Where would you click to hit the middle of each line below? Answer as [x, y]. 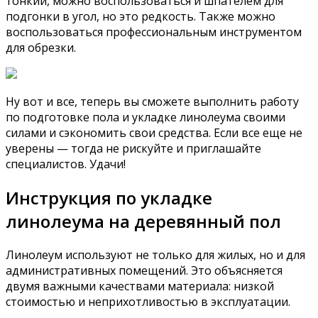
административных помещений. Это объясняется [144, 270]
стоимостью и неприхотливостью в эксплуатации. [148, 301]
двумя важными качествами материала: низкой [140, 286]
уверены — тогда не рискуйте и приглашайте [133, 149]
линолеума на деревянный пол [143, 221]
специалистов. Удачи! [66, 164]
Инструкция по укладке [109, 198]
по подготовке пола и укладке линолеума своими [146, 117]
